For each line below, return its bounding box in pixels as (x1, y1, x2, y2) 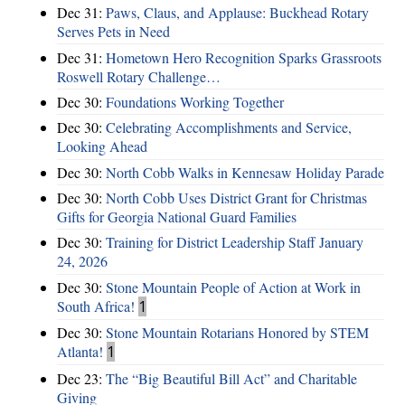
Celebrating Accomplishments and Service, (106, 118, 352, 137)
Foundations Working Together (106, 91, 284, 111)
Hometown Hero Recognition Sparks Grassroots (106, 47, 381, 67)
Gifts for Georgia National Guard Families (57, 207, 297, 227)
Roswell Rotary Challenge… (57, 66, 221, 86)
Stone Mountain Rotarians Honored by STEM (106, 323, 369, 343)
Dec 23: (57, 368, 106, 388)
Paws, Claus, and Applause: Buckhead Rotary (106, 3, 369, 23)
